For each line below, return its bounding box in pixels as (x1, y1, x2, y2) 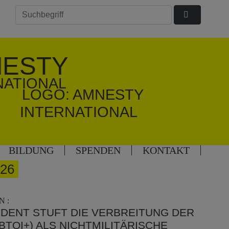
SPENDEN (75, 145, 121, 156)
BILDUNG (8, 145, 54, 156)
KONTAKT (142, 145, 190, 156)
